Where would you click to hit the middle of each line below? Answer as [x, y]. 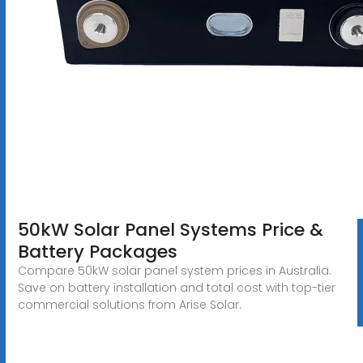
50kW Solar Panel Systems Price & [170, 229]
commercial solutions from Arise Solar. [129, 304]
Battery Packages [97, 251]
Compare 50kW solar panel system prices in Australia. [174, 270]
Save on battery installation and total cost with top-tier [176, 287]
